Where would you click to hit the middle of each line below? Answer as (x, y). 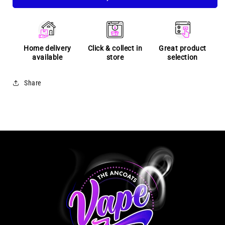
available (47, 57)
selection (183, 57)
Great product (183, 48)
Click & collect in (115, 48)
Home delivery (47, 48)
